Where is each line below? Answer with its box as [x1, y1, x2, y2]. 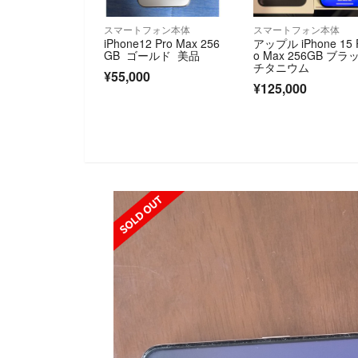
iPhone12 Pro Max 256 [104, 35, 220, 52]
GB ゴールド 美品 [104, 47, 200, 64]
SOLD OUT [193, 192, 246, 208]
